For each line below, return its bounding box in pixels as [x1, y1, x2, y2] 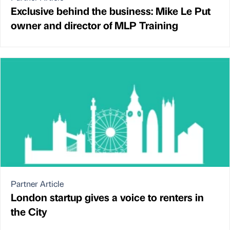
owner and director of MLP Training [11, 17, 178, 32]
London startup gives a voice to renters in [11, 189, 204, 204]
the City [11, 204, 47, 218]
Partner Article [11, 178, 64, 189]
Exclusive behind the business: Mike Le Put [11, 3, 210, 17]
